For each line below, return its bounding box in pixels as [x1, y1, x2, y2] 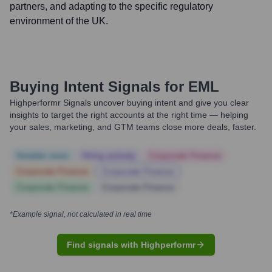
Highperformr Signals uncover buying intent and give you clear [10, 98, 249, 107]
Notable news [16, 151, 69, 160]
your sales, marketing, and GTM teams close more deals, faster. [10, 122, 256, 132]
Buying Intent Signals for [10, 78, 184, 95]
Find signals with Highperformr [67, 240, 195, 250]
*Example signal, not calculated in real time [10, 210, 152, 219]
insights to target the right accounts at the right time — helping [10, 110, 248, 120]
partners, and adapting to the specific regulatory [10, 1, 213, 12]
